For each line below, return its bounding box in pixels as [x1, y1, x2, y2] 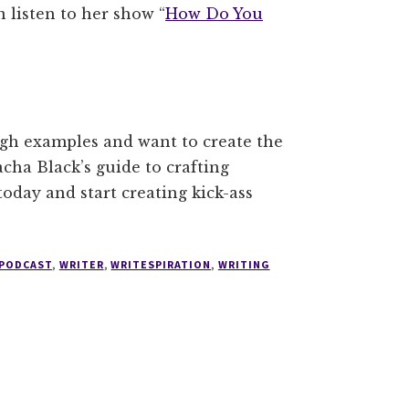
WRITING [217, 257, 270, 271]
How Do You [165, 5, 263, 23]
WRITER [58, 257, 104, 271]
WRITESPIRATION [110, 257, 211, 271]
